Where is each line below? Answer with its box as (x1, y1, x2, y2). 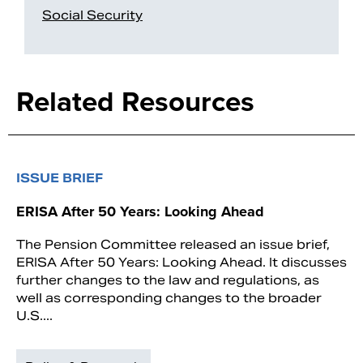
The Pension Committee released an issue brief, (16, 236, 330, 252)
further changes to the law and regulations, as (16, 271, 319, 288)
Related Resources (16, 79, 254, 122)
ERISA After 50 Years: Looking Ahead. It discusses (16, 254, 347, 270)
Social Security (42, 6, 143, 23)
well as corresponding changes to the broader (16, 289, 322, 305)
